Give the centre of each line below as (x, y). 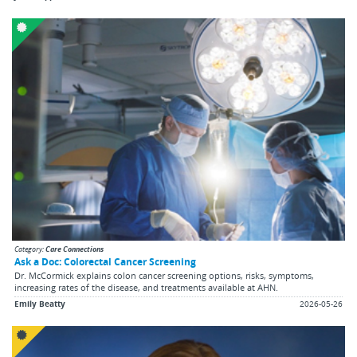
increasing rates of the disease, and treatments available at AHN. (146, 287)
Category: (30, 249)
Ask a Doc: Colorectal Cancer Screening (105, 261)
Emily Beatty (40, 304)
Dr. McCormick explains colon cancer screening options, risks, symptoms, (164, 275)
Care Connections (75, 249)
